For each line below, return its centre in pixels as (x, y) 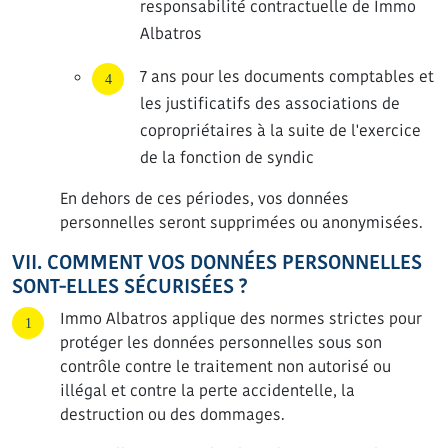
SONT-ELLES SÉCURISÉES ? (130, 286)
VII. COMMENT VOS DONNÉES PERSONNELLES (217, 262)
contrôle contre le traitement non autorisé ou (225, 366)
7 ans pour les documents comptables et (287, 76)
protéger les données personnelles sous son (221, 342)
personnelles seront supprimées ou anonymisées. (241, 222)
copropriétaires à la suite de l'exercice (280, 130)
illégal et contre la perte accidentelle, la (207, 390)
